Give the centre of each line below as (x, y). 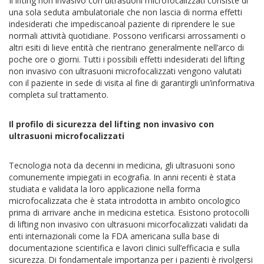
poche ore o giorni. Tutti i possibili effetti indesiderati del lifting (127, 59)
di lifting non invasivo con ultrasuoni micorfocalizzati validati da (128, 224)
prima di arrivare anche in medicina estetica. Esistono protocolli (129, 212)
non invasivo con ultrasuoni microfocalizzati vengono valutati (125, 71)
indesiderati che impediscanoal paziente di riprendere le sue (122, 24)
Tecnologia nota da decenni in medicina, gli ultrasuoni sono (122, 165)
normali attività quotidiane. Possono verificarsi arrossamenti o (127, 35)
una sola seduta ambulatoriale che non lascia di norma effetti (126, 12)
